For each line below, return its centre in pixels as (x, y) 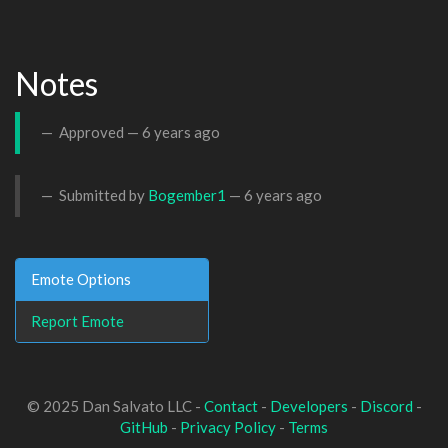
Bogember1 (187, 195)
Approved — (99, 132)
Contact (230, 406)
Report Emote (77, 320)
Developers (308, 406)
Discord (386, 406)
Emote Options (81, 278)
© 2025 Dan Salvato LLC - (115, 406)
